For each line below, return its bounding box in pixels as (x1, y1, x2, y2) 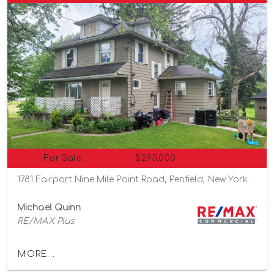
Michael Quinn (17, 203, 81, 213)
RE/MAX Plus (17, 217, 75, 226)
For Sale (44, 154, 81, 163)
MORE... (18, 249, 55, 259)
